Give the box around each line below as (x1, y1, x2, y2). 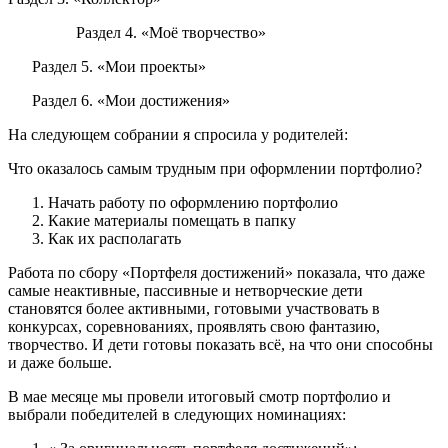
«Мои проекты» (97, 58, 206, 76)
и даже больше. (8, 354, 112, 372)
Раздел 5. (8, 58, 97, 76)
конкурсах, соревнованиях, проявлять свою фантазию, (8, 318, 380, 336)
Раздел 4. (8, 24, 141, 42)
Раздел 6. (8, 92, 97, 110)
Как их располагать (48, 230, 181, 248)
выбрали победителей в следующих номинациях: (8, 406, 346, 424)
